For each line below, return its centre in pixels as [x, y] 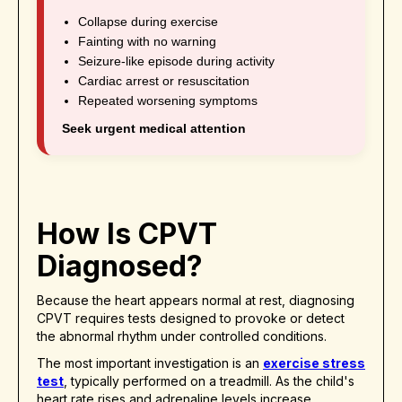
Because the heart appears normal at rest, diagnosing [196, 301]
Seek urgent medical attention [154, 129]
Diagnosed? [120, 267]
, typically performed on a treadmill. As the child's [209, 381]
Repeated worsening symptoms [168, 101]
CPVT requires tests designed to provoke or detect [191, 319]
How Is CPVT [127, 234]
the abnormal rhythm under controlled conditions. [182, 336]
